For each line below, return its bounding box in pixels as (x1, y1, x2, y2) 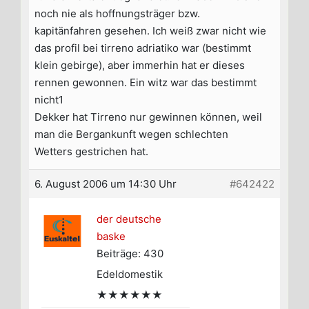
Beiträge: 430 (97, 247, 163, 261)
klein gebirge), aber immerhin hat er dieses (34, 59, 245, 72)
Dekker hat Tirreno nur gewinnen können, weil (34, 110, 262, 124)
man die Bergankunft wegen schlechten (34, 128, 228, 141)
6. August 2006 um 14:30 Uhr (34, 177, 177, 191)
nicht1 (34, 93, 63, 107)
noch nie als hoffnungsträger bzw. (34, 7, 200, 21)
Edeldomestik (97, 268, 163, 281)
